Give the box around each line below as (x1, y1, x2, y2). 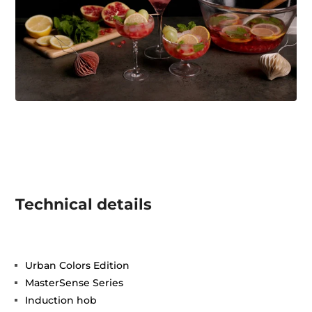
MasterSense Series (25, 276, 124, 290)
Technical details (15, 195, 153, 214)
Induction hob (25, 294, 97, 307)
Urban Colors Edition (25, 259, 130, 272)
